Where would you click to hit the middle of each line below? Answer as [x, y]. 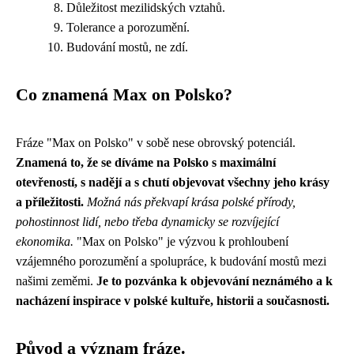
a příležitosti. [50, 202]
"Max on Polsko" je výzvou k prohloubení [181, 241]
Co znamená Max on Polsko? [124, 95]
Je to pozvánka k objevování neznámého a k [215, 281]
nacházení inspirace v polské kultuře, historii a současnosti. [173, 301]
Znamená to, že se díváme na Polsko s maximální [146, 162]
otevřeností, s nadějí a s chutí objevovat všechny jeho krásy [173, 182]
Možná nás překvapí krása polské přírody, [191, 202]
